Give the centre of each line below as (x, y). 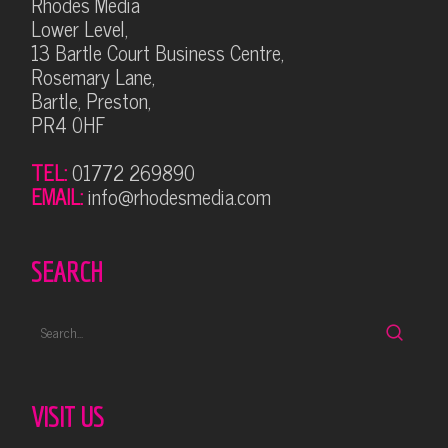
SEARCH (66, 271)
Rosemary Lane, (92, 76)
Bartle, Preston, (90, 100)
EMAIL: (59, 196)
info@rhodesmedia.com (179, 196)
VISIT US (67, 416)
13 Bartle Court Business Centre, (157, 52)
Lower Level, (79, 28)
